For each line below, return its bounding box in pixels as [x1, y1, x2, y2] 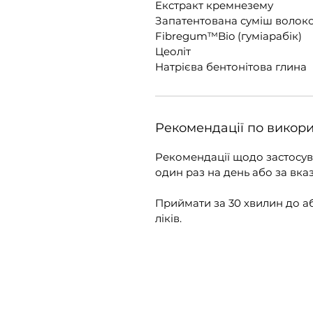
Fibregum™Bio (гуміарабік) [155, 29, 302, 43]
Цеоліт [155, 45, 191, 59]
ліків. [155, 212, 182, 226]
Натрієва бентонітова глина [155, 60, 307, 74]
